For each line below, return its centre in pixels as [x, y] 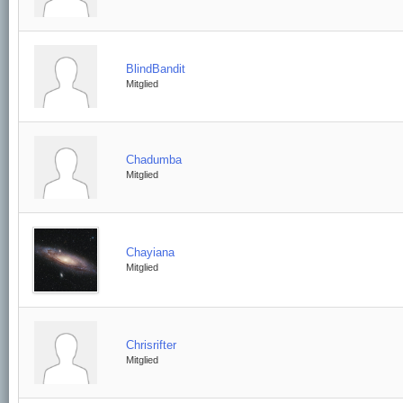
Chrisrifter [151, 345]
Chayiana [150, 252]
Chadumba [154, 160]
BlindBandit [156, 69]
